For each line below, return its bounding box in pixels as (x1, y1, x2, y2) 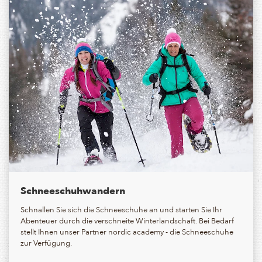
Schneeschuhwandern (20, 182, 125, 199)
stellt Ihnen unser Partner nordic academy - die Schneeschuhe (20, 225, 233, 238)
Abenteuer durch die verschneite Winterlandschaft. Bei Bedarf (20, 214, 234, 227)
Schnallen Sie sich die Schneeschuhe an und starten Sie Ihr (20, 203, 222, 216)
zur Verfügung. (20, 236, 72, 249)
